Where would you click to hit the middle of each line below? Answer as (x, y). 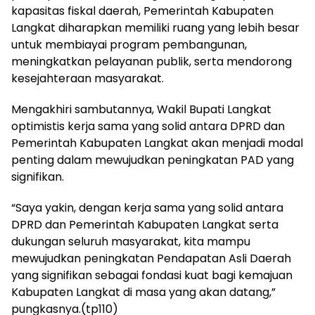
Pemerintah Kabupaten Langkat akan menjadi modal (157, 143)
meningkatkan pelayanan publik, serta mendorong (152, 62)
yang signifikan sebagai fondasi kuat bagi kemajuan (152, 275)
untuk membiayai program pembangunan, (129, 45)
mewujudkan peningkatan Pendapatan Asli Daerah (151, 258)
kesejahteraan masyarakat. (88, 78)
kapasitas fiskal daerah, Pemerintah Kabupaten (142, 11)
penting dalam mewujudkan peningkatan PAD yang (153, 160)
